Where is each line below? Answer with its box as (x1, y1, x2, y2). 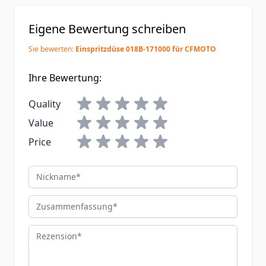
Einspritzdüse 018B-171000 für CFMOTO (75, 44, 216, 55)
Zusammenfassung (28, 195, 115, 209)
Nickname (28, 166, 73, 179)
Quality (28, 97, 61, 111)
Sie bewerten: (28, 44, 75, 55)
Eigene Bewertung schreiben (28, 21, 186, 37)
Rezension (28, 225, 74, 239)
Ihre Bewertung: (28, 71, 102, 85)
